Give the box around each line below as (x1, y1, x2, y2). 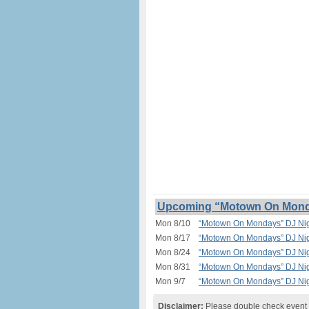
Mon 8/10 (155, 219, 190, 228)
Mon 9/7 (155, 277, 186, 286)
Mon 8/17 (155, 233, 190, 243)
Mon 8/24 (155, 248, 190, 257)
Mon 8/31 (155, 262, 190, 272)
